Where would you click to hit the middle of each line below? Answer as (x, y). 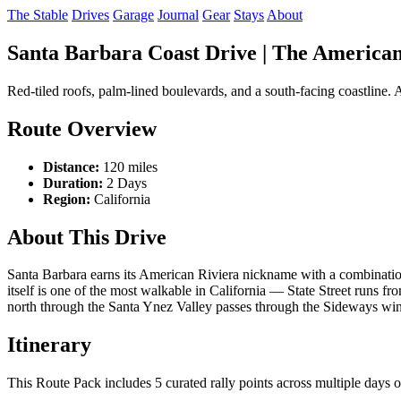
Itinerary (49, 345)
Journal (178, 15)
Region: (67, 199)
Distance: (71, 166)
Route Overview (82, 128)
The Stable (38, 15)
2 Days (125, 183)
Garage (133, 15)
